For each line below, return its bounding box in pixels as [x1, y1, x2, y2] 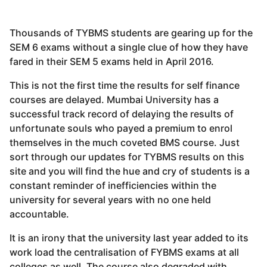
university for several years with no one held [10, 194, 211, 206]
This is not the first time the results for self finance [10, 79, 240, 92]
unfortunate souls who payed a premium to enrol [10, 122, 232, 135]
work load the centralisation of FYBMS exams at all [10, 246, 239, 259]
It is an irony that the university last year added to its [10, 232, 249, 244]
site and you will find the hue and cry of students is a [10, 165, 250, 178]
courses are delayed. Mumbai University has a [10, 94, 219, 106]
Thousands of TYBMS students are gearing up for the [10, 26, 253, 39]
